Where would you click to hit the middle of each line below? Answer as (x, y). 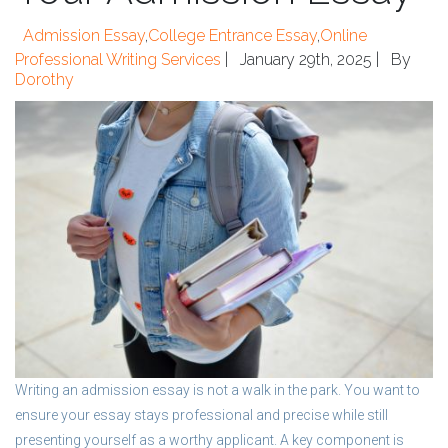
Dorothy (44, 79)
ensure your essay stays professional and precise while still (201, 414)
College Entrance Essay (232, 35)
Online (343, 35)
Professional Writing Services (118, 59)
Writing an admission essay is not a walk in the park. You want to (217, 389)
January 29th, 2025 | (311, 59)
